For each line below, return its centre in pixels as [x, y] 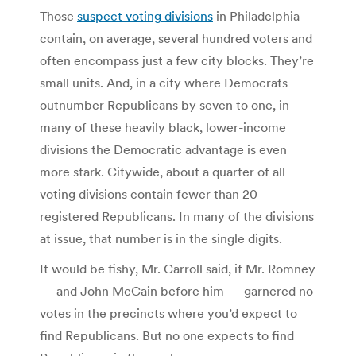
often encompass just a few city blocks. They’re [177, 60]
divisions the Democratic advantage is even [163, 149]
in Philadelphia [256, 15]
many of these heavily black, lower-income [163, 127]
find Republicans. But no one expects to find [167, 335]
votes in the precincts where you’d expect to [168, 313]
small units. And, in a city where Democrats [164, 82]
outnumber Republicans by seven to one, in [164, 104]
